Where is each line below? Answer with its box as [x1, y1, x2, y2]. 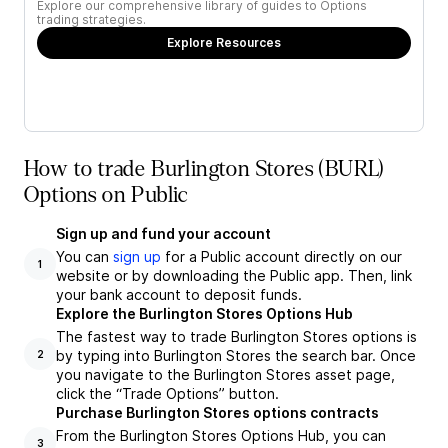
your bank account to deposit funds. [56, 286, 302, 303]
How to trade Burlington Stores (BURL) [24, 157, 385, 181]
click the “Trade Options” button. [56, 385, 279, 402]
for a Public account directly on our [161, 248, 402, 265]
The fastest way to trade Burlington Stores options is [56, 328, 417, 345]
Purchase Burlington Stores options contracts [56, 404, 379, 421]
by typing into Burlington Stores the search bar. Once [56, 347, 416, 364]
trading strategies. [37, 12, 146, 27]
